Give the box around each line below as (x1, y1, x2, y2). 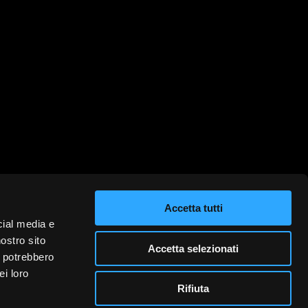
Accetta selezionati (148, 242, 239, 254)
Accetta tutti (164, 202, 223, 214)
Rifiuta (177, 283, 209, 294)
